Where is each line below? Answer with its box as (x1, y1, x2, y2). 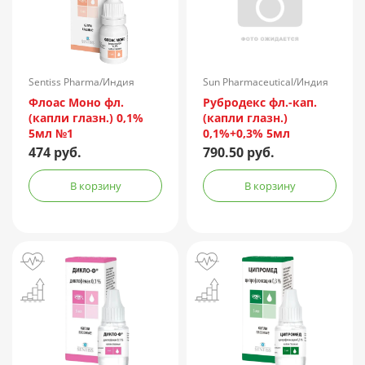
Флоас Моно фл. (29, 95, 124, 111)
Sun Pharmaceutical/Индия (203, 75, 328, 90)
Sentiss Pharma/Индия (29, 75, 134, 90)
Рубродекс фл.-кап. (203, 95, 317, 111)
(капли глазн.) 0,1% (29, 110, 143, 126)
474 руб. (29, 143, 81, 162)
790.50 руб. (203, 143, 275, 162)
